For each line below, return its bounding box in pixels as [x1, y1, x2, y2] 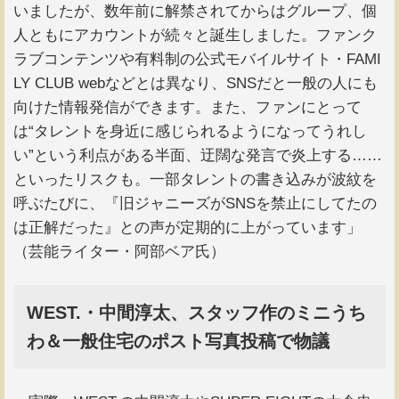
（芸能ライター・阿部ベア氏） [13, 243, 225, 261]
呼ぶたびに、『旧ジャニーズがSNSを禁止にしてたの [13, 195, 377, 213]
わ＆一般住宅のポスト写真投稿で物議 [27, 331, 330, 352]
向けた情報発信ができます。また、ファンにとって [13, 99, 362, 117]
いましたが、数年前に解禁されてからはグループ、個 [13, 3, 377, 20]
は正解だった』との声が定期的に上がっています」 [13, 219, 362, 237]
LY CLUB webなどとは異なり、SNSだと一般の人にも [13, 75, 378, 93]
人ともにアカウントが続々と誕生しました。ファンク [13, 27, 377, 45]
